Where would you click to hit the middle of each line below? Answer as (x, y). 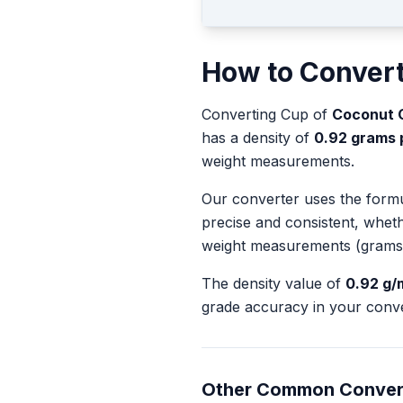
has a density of (255, 138)
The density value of (273, 283)
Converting (241, 114)
